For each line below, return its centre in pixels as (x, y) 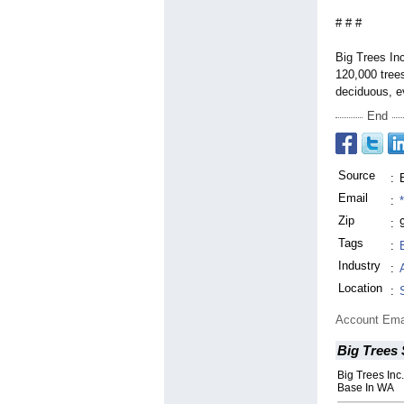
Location (360, 289)
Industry (359, 266)
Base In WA (366, 388)
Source (357, 176)
